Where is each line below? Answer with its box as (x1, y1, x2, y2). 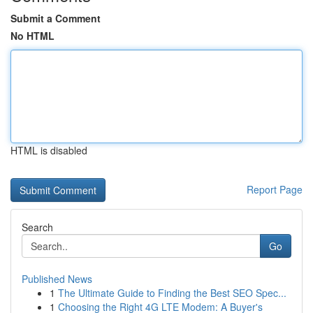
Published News (22, 272, 92, 286)
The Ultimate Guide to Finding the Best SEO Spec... (58, 286, 286, 300)
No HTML (10, 29, 54, 43)
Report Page (247, 182, 303, 196)
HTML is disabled (10, 143, 87, 157)
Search (22, 220, 53, 234)
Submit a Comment (10, 11, 101, 25)
